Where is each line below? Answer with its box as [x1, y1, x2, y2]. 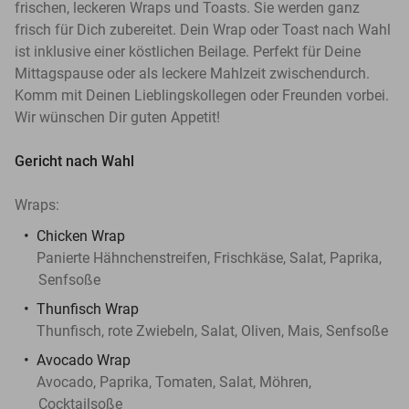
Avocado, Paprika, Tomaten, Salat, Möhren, [37, 372, 311, 391]
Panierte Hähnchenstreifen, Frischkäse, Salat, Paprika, [37, 248, 382, 267]
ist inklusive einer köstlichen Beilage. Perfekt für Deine [15, 42, 361, 60]
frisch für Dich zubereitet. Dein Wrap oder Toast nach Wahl [15, 20, 391, 38]
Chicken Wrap [37, 226, 125, 245]
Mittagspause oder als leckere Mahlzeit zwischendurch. [15, 64, 370, 82]
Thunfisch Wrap [37, 299, 142, 318]
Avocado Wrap [37, 351, 131, 369]
